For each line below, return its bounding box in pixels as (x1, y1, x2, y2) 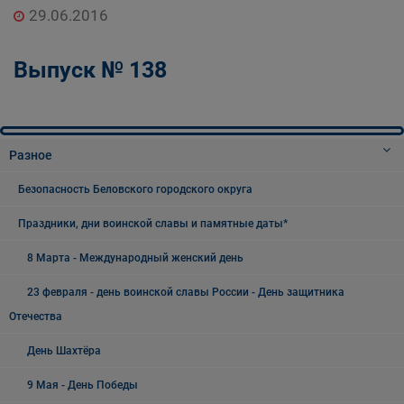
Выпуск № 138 (14, 57, 167, 83)
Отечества (9, 310, 62, 323)
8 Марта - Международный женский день (27, 252, 243, 264)
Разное (9, 148, 52, 162)
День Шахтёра (27, 344, 101, 357)
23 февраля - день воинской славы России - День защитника (27, 286, 344, 298)
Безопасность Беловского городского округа (18, 183, 252, 196)
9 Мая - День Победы (27, 379, 138, 391)
